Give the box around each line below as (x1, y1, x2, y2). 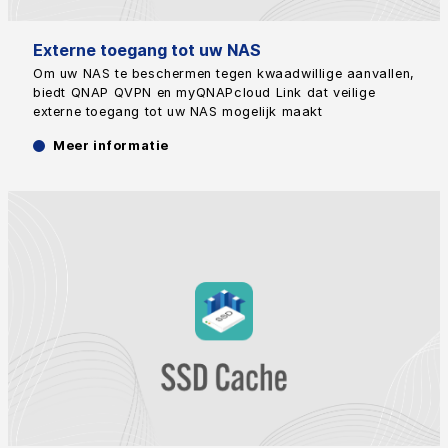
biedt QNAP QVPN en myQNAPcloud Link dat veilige (33, 85, 376, 101)
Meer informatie (53, 138, 169, 154)
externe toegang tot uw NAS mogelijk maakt (33, 104, 323, 120)
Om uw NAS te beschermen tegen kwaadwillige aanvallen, (33, 66, 415, 82)
